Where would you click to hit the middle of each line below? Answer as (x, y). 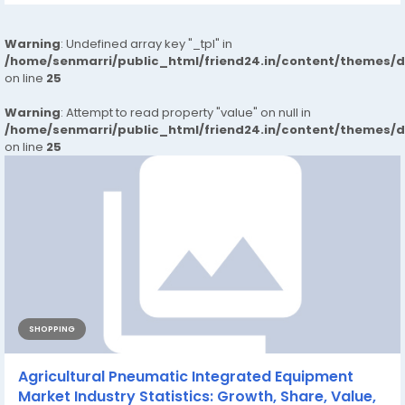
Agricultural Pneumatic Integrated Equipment (186, 376)
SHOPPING (52, 329)
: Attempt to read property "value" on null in (186, 112)
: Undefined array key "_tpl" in (146, 43)
